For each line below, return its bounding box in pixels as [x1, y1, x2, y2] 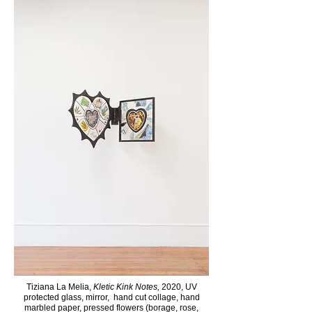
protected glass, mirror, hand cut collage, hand [23, 292, 200, 302]
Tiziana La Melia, [26, 282, 91, 292]
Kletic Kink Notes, [91, 282, 162, 292]
